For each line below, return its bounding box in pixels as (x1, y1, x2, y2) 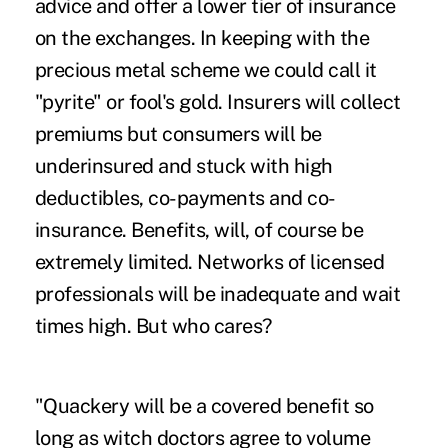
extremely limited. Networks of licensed (34, 250, 385, 275)
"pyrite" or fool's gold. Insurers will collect (34, 90, 401, 115)
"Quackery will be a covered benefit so (34, 394, 374, 419)
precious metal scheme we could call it (34, 58, 377, 83)
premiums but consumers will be (34, 122, 322, 147)
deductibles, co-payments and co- (34, 186, 336, 211)
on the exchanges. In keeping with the (34, 26, 370, 51)
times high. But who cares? (34, 314, 272, 339)
